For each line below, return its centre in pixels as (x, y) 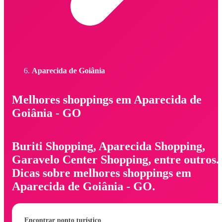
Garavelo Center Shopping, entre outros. (115, 159)
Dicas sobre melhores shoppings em (102, 173)
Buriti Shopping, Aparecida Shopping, (109, 146)
